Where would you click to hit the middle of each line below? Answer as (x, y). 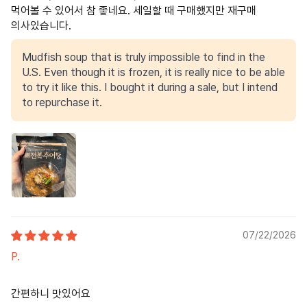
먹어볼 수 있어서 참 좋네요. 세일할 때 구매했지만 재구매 (134, 10)
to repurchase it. (62, 102)
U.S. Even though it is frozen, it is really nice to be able (153, 72)
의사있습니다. (41, 25)
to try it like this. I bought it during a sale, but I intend (150, 87)
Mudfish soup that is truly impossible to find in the (144, 57)
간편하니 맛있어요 (51, 293)
